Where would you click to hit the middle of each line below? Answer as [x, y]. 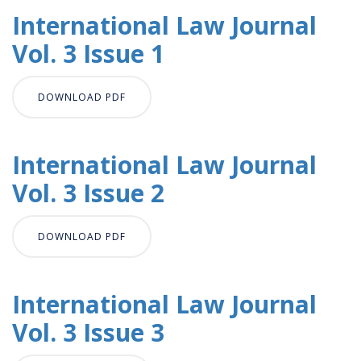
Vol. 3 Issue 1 [88, 53]
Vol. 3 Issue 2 [88, 193]
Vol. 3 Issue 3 [88, 332]
